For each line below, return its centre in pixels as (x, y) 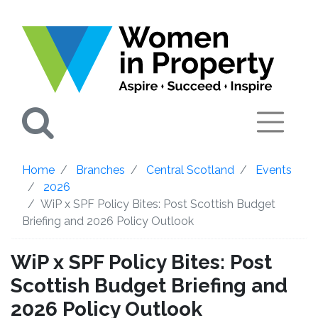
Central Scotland (190, 170)
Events (274, 170)
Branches (100, 170)
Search (99, 121)
